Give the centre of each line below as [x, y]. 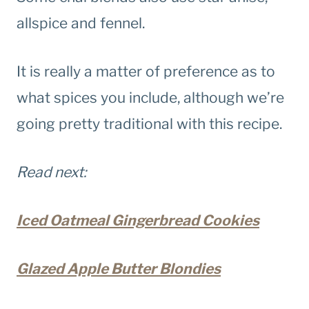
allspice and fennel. [81, 23]
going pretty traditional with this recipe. [149, 124]
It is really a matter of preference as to [146, 72]
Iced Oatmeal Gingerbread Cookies [138, 221]
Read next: [51, 172]
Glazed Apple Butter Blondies [119, 269]
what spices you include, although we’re [150, 98]
